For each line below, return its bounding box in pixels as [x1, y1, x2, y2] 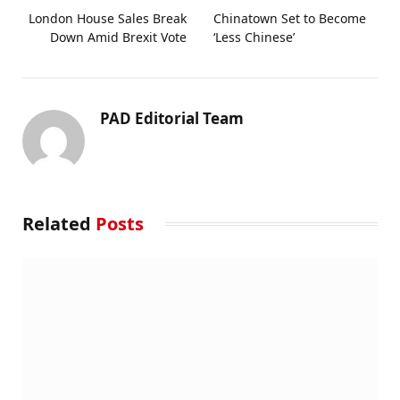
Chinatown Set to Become [213, 9, 366, 27]
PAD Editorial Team [100, 107, 244, 129]
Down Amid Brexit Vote [50, 28, 187, 46]
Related [22, 211, 96, 236]
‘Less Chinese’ [213, 28, 295, 46]
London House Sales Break [29, 9, 187, 27]
